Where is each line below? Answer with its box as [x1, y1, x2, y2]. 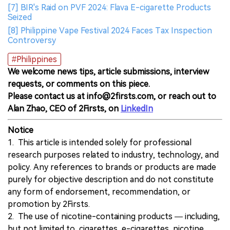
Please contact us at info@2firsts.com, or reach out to [8, 91, 216, 102]
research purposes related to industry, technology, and [8, 150, 219, 160]
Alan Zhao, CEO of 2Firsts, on [8, 104, 121, 114]
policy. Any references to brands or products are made [8, 162, 216, 172]
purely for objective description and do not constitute [8, 175, 214, 185]
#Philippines [12, 54, 57, 65]
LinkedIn [121, 104, 153, 114]
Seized [8, 12, 32, 23]
